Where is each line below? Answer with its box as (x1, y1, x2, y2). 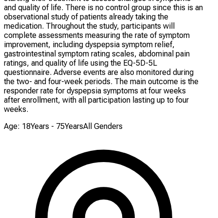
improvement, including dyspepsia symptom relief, (4, 39, 175, 49)
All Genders (83, 121, 123, 131)
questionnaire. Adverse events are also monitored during (4, 67, 194, 77)
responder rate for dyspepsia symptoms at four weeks (4, 86, 186, 95)
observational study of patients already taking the (4, 12, 168, 21)
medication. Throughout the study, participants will (4, 21, 175, 31)
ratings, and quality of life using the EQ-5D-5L (4, 58, 157, 68)
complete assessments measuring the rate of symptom (4, 30, 190, 40)
